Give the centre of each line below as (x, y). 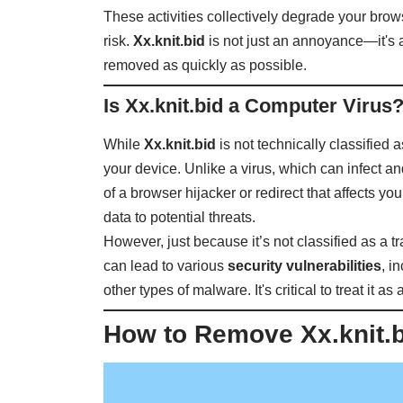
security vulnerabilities (305, 265)
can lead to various (166, 265)
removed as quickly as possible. (206, 66)
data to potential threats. (180, 217)
